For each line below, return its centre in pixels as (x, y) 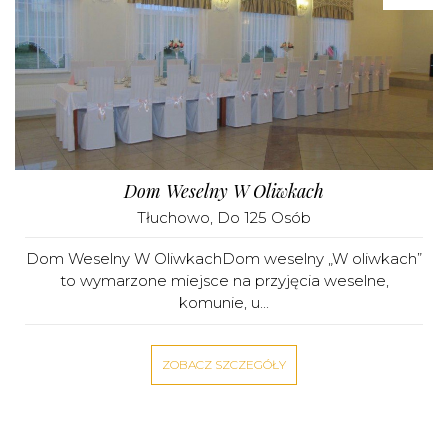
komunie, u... (224, 302)
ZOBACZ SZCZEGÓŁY (224, 364)
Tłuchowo (173, 217)
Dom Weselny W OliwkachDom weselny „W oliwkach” (224, 258)
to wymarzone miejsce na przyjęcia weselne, (224, 280)
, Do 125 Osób (260, 217)
